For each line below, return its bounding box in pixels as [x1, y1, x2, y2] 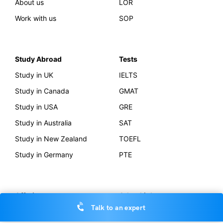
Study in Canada [15, 86, 69, 95]
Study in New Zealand [15, 134, 87, 143]
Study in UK [15, 70, 53, 79]
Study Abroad [15, 54, 62, 63]
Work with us [15, 13, 56, 22]
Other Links [119, 191, 158, 200]
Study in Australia [15, 118, 72, 127]
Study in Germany [15, 150, 73, 159]
